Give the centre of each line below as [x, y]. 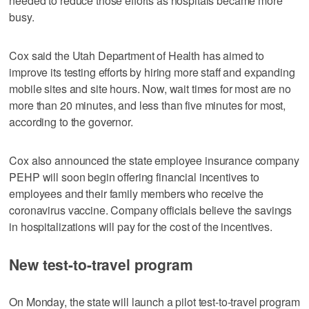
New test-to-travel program [101, 264]
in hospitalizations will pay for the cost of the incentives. [141, 226]
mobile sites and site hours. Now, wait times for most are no [150, 88]
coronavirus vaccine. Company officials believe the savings [151, 210]
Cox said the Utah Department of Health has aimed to [137, 55]
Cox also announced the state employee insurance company [154, 160]
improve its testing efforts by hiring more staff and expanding [152, 72]
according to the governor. [71, 121]
